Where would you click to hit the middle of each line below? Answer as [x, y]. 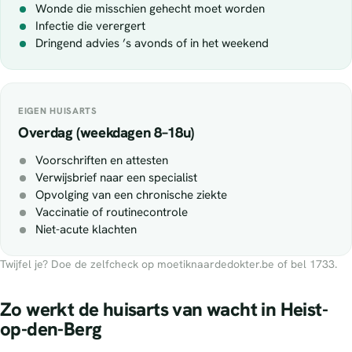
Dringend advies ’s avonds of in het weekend [152, 44]
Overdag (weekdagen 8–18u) [106, 133]
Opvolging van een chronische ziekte [131, 195]
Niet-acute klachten [86, 230]
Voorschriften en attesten [102, 161]
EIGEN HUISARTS [58, 111]
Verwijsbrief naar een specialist [116, 178]
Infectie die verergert [90, 26]
